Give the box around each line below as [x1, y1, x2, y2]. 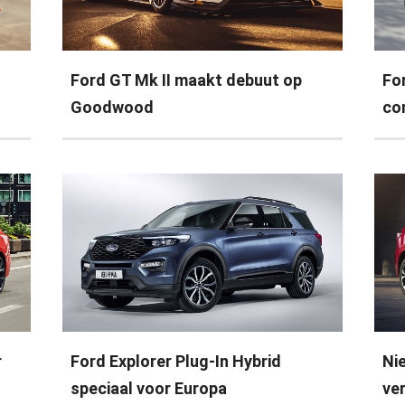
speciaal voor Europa [71, 379, 228, 399]
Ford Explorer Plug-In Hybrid [71, 352, 282, 372]
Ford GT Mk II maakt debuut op [71, 71, 303, 90]
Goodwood [71, 98, 155, 118]
